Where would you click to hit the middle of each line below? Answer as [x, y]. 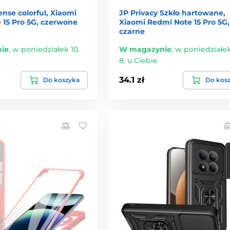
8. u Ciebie [138, 60]
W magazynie [145, 49]
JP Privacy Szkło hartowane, [172, 13]
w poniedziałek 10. [46, 49]
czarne [132, 31]
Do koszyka [61, 80]
